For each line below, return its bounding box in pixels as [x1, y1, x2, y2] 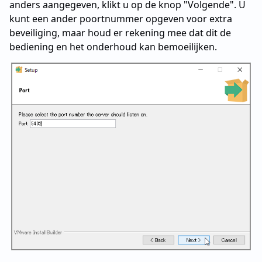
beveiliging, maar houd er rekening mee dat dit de [9, 26, 231, 39]
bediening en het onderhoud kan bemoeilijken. [9, 40, 217, 53]
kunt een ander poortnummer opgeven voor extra [9, 12, 232, 25]
